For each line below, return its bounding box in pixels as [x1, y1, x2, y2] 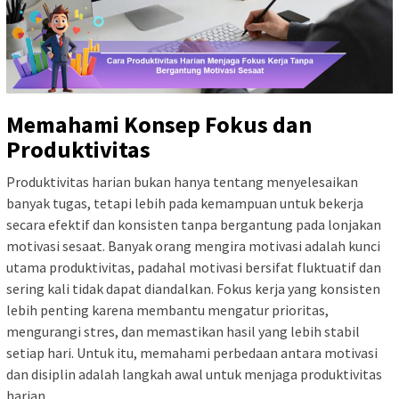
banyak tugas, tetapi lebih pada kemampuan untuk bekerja [6, 194, 363, 213]
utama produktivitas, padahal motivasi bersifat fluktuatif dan [6, 258, 381, 277]
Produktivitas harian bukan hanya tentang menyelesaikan [6, 173, 358, 191]
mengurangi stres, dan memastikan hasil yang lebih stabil [6, 322, 360, 341]
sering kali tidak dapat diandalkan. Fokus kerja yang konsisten [6, 280, 380, 298]
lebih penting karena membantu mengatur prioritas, [6, 301, 329, 320]
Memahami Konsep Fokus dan [6, 110, 312, 140]
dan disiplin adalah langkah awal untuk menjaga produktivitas [6, 365, 382, 384]
